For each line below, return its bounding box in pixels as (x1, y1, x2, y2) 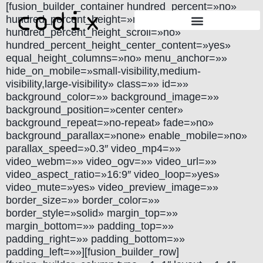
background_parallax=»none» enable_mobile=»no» (6, 130, 247, 141)
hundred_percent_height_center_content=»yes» (6, 39, 231, 51)
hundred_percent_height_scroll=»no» (6, 26, 181, 38)
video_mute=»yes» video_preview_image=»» (6, 181, 218, 193)
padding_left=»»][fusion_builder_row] (6, 246, 179, 258)
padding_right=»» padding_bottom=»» (6, 233, 185, 245)
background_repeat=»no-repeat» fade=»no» (6, 117, 214, 129)
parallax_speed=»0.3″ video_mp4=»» (6, 143, 181, 154)
